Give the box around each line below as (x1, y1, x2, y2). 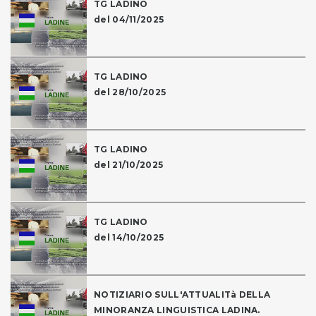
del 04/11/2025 (94, 14, 164, 25)
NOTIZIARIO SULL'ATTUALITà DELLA (94, 289, 271, 300)
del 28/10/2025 (94, 87, 166, 98)
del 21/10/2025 (94, 159, 164, 171)
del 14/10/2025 (94, 232, 164, 243)
